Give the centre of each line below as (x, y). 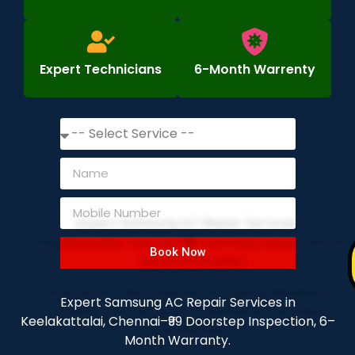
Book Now (177, 252)
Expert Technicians (101, 69)
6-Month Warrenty (254, 69)
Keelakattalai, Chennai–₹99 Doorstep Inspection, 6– (177, 321)
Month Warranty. (177, 340)
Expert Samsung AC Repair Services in (177, 302)
